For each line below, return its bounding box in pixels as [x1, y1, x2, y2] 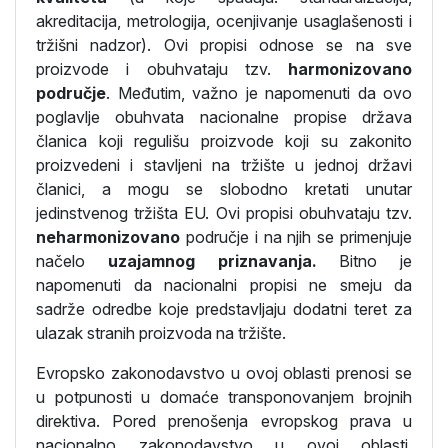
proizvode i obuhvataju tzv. [36, 59, 288, 79]
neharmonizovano [36, 227, 180, 247]
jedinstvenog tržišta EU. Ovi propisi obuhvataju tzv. [36, 203, 412, 223]
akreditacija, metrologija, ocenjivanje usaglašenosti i [36, 11, 412, 31]
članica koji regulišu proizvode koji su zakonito [36, 131, 412, 151]
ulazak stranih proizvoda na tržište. [36, 323, 286, 343]
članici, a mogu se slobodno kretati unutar [36, 179, 412, 199]
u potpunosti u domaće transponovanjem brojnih [36, 387, 412, 407]
